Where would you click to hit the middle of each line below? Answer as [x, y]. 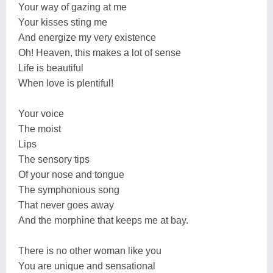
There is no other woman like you [90, 250]
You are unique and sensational [87, 266]
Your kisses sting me [63, 22]
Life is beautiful [51, 68]
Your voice [41, 113]
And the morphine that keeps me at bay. [103, 220]
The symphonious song [69, 190]
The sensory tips [54, 159]
